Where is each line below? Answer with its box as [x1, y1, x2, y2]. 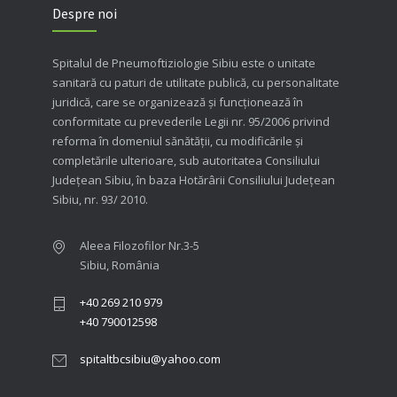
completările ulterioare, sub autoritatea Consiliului [52, 152, 320, 168]
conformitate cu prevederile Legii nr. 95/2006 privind [52, 113, 330, 129]
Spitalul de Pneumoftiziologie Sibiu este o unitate [52, 54, 315, 71]
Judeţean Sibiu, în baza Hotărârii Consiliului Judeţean [52, 171, 335, 188]
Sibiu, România [80, 256, 160, 273]
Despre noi [52, 4, 117, 22]
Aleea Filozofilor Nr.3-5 [80, 237, 199, 253]
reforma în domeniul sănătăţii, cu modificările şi [52, 132, 303, 149]
